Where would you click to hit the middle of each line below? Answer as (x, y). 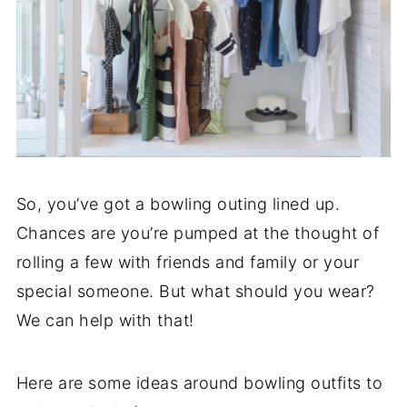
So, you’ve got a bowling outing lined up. (178, 203)
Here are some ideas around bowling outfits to (199, 382)
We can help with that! (105, 320)
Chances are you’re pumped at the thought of (198, 233)
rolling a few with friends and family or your (188, 262)
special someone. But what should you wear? (195, 291)
